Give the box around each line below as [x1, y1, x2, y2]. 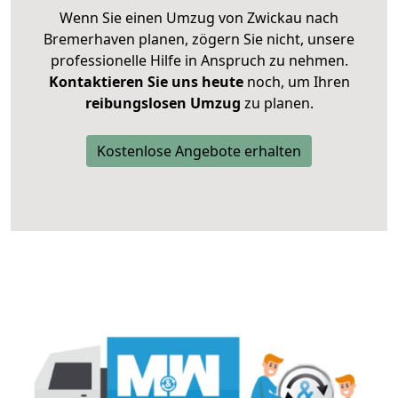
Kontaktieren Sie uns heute [48, 72, 243, 92]
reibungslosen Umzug [84, 93, 241, 114]
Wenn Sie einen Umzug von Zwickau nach [60, 8, 338, 28]
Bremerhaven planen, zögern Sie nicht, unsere [44, 29, 354, 50]
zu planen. [240, 93, 314, 114]
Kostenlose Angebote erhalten [97, 141, 301, 162]
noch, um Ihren [243, 72, 350, 92]
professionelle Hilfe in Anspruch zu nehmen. [50, 51, 348, 71]
